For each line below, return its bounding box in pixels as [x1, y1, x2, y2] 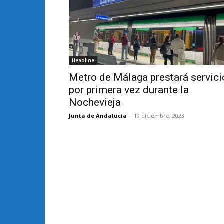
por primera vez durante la [69, 84, 189, 96]
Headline [72, 57, 94, 64]
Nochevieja [69, 96, 121, 108]
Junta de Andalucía [69, 112, 127, 119]
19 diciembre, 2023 [134, 112, 184, 119]
